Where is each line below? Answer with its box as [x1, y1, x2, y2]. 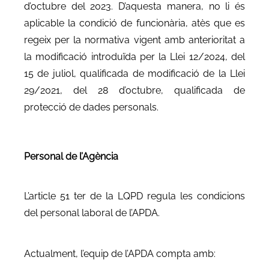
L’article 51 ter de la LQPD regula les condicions [24, 190, 245, 202]
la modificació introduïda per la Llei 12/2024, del [24, 50, 245, 62]
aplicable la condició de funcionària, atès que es [24, 17, 245, 29]
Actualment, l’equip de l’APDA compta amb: [24, 247, 216, 259]
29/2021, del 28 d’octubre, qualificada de [24, 84, 245, 96]
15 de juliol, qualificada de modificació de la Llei [24, 67, 245, 79]
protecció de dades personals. [24, 101, 159, 113]
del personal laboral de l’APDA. [24, 207, 160, 219]
